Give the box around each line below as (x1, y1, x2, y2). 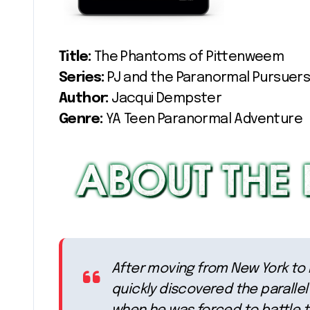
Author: (59, 91, 109, 106)
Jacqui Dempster (108, 91, 222, 106)
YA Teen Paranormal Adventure (102, 111, 303, 127)
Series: (59, 70, 104, 85)
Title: (59, 49, 91, 64)
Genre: (59, 111, 103, 127)
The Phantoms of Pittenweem (91, 49, 284, 64)
